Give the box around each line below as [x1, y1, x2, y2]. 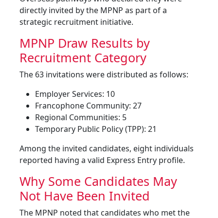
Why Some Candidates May [19, 173, 177, 189]
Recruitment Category [19, 49, 146, 66]
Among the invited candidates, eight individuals [19, 143, 194, 154]
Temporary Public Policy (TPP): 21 [35, 124, 157, 134]
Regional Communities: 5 [35, 112, 127, 123]
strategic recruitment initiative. [19, 17, 133, 27]
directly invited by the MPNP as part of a [19, 5, 167, 16]
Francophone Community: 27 [35, 100, 142, 111]
